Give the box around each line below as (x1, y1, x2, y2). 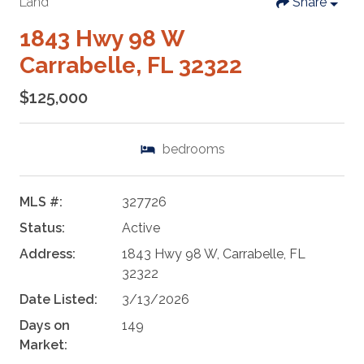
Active (121, 220, 160, 236)
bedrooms (162, 141, 225, 158)
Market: (19, 337, 67, 353)
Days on (19, 318, 70, 334)
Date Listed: (19, 292, 97, 308)
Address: (19, 246, 76, 262)
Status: (19, 220, 65, 236)
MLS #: (19, 194, 63, 210)
